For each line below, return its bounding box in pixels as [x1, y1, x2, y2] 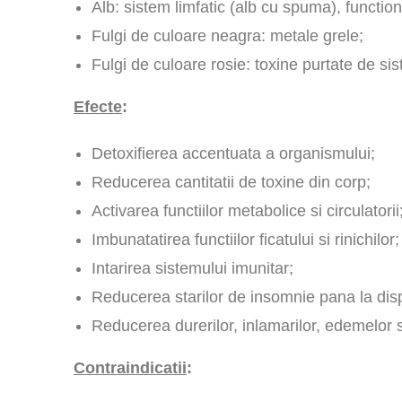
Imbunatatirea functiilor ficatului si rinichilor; [92, 231, 399, 249]
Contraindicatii [74, 359, 187, 377]
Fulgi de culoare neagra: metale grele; [92, 27, 363, 45]
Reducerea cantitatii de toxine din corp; [92, 173, 371, 191]
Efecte [74, 98, 122, 116]
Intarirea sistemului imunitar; [92, 259, 293, 277]
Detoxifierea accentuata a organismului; [92, 144, 375, 162]
